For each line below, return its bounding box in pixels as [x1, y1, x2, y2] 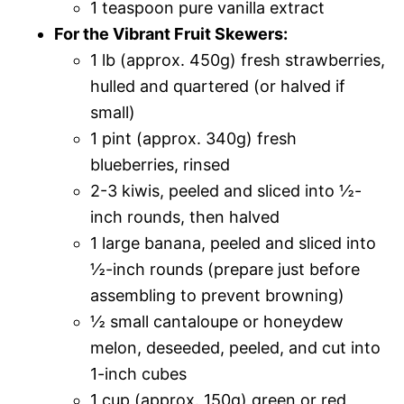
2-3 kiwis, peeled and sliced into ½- [90, 180, 362, 200]
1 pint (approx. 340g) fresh [90, 128, 297, 148]
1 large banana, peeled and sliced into [90, 233, 376, 252]
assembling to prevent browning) [90, 285, 344, 305]
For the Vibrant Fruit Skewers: [54, 23, 288, 43]
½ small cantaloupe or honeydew [90, 311, 344, 331]
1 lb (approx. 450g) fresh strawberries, [90, 50, 385, 69]
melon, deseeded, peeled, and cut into [90, 337, 381, 357]
